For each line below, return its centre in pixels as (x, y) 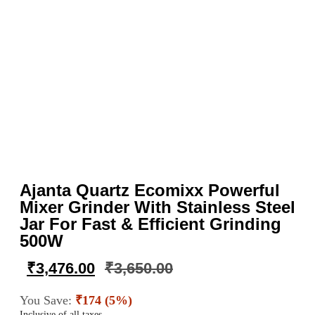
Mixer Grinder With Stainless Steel (157, 207)
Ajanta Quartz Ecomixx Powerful (150, 190)
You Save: (47, 300)
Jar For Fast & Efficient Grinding (150, 224)
